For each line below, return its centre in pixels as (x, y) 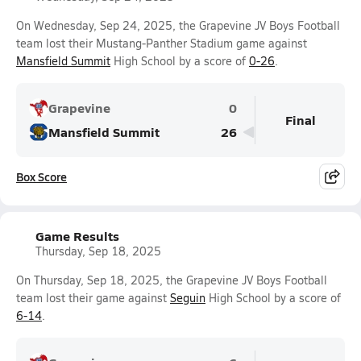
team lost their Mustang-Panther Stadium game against (162, 43)
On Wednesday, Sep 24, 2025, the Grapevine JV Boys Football (178, 25)
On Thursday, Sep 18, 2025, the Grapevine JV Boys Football (172, 280)
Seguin (188, 298)
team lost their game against (93, 298)
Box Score (41, 176)
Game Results (77, 236)
